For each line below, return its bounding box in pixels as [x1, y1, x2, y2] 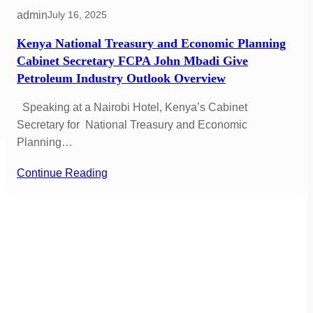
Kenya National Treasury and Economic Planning [16, 36, 286, 50]
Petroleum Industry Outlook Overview [16, 71, 226, 85]
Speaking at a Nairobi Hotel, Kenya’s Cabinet [16, 101, 247, 113]
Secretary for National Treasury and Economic [16, 118, 247, 131]
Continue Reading [16, 166, 108, 179]
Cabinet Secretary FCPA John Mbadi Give [16, 53, 248, 68]
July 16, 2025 [47, 9, 107, 21]
